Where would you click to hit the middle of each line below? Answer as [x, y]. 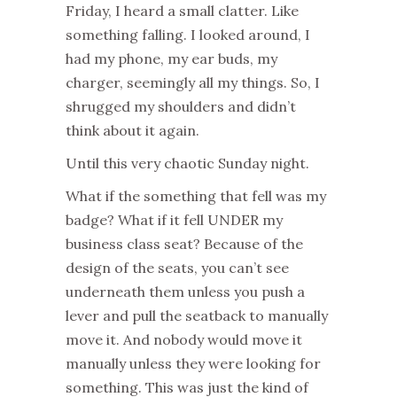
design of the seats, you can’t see [177, 268]
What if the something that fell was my [196, 196]
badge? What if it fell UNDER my [174, 220]
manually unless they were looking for [193, 364]
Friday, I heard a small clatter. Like [182, 11]
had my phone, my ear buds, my [171, 59]
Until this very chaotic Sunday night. [187, 163]
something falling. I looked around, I [188, 35]
